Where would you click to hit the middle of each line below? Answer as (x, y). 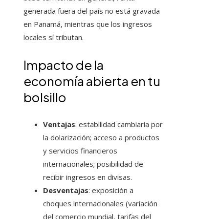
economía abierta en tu (92, 81)
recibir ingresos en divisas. (88, 177)
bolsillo (45, 97)
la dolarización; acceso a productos (101, 138)
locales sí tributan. (54, 37)
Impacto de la (64, 65)
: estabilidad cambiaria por (119, 124)
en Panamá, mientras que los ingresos (88, 24)
